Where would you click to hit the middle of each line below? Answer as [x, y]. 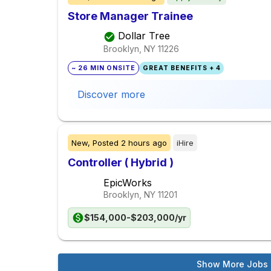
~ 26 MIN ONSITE [104, 68]
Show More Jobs [232, 264]
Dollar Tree [144, 36]
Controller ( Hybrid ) [121, 163]
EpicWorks [128, 183]
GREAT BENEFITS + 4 [181, 68]
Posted [106, 143]
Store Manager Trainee [130, 16]
